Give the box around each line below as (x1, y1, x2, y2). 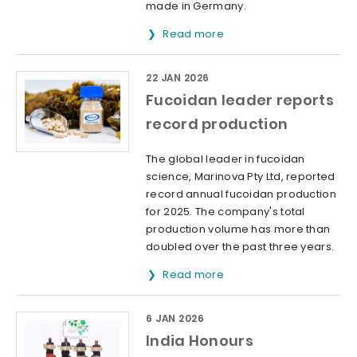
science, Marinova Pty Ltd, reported (146, 168, 335, 184)
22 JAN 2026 (146, 70, 210, 84)
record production (146, 113, 288, 134)
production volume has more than (146, 221, 331, 237)
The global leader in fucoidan (146, 151, 305, 167)
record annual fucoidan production (146, 186, 336, 202)
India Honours (146, 330, 253, 351)
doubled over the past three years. (146, 238, 335, 254)
